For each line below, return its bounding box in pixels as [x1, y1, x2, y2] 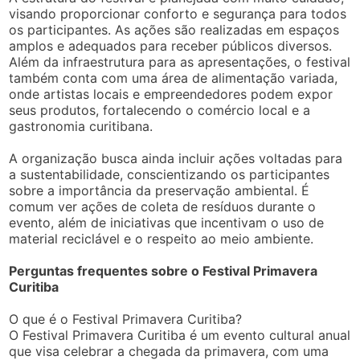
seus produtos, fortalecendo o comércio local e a [9, 102, 311, 119]
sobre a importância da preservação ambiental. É [9, 182, 310, 199]
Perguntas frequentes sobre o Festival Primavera [9, 263, 318, 280]
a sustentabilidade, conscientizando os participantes [9, 166, 330, 183]
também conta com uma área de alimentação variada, [9, 70, 338, 87]
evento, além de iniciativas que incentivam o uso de [9, 215, 325, 231]
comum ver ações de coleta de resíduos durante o [9, 198, 317, 215]
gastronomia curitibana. [9, 118, 153, 135]
